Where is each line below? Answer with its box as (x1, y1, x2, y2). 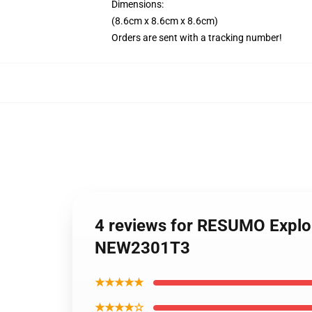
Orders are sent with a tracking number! (111, 32, 282, 43)
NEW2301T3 (95, 238, 190, 258)
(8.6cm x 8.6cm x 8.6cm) (111, 15, 218, 26)
